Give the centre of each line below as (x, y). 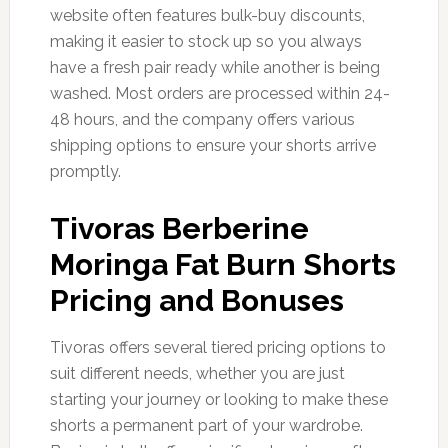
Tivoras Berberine (179, 228)
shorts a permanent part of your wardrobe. (206, 425)
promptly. (85, 171)
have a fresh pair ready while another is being (214, 67)
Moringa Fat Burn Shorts (222, 264)
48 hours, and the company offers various (202, 119)
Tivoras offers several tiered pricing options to (217, 347)
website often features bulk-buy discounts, (207, 15)
